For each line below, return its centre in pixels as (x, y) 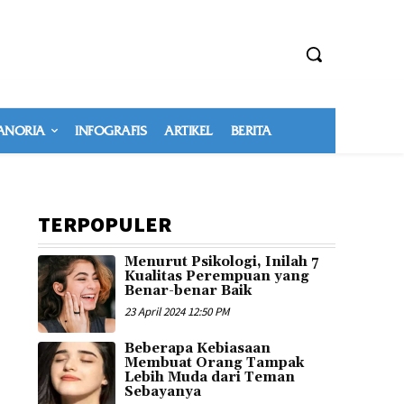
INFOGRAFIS (110, 131)
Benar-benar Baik (188, 291)
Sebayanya (162, 391)
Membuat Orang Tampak (214, 363)
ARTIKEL (188, 131)
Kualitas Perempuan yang (216, 276)
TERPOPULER (105, 224)
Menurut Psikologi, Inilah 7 (221, 262)
